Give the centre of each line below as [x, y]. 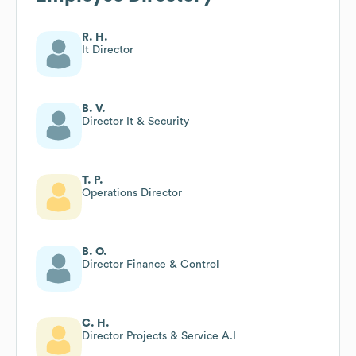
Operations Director [132, 193]
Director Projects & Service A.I [159, 336]
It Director [108, 50]
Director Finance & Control [151, 264]
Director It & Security [135, 121]
